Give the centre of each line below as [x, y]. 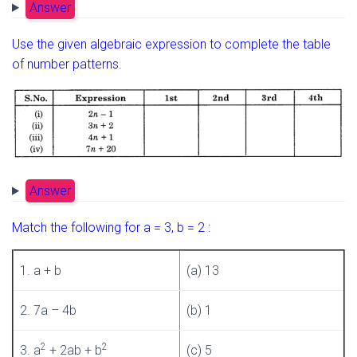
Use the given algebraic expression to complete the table [171, 44]
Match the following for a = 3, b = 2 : [111, 227]
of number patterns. [67, 64]
